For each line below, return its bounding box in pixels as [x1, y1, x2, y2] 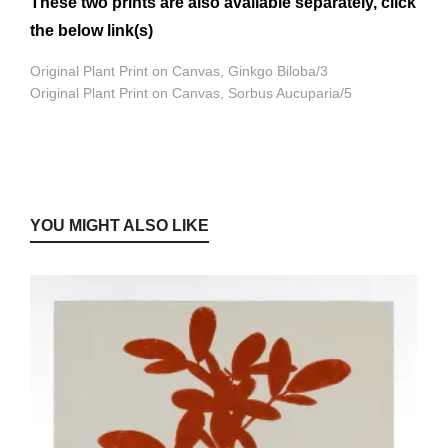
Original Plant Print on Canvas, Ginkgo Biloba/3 [30, 63, 328, 80]
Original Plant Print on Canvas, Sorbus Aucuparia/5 [30, 85, 352, 102]
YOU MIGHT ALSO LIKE [30, 217, 209, 235]
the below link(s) [30, 22, 153, 40]
